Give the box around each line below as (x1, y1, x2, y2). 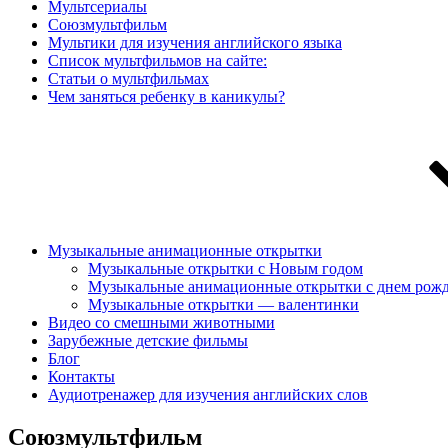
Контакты (48, 368, 115, 385)
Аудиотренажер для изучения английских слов (48, 386, 368, 403)
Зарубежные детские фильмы (48, 332, 248, 349)
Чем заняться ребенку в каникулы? (48, 88, 285, 105)
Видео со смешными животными (48, 314, 275, 331)
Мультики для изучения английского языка (48, 34, 342, 51)
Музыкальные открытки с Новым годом (88, 260, 363, 277)
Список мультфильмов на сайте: (48, 52, 267, 69)
